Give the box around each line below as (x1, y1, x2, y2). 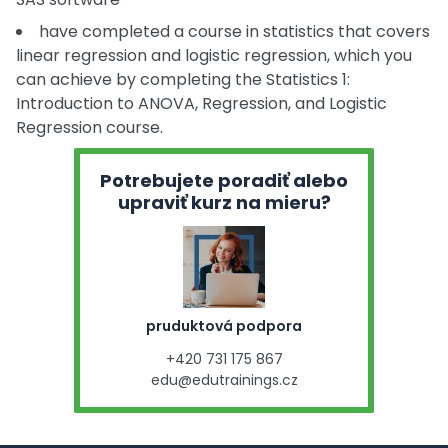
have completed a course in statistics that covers (39, 20, 430, 43)
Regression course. (16, 116, 163, 139)
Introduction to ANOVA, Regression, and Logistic (16, 92, 387, 115)
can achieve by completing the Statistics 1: (16, 68, 350, 91)
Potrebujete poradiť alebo (100, 168, 348, 193)
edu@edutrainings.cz (150, 370, 298, 390)
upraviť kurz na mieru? (117, 190, 331, 215)
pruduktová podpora (146, 316, 302, 336)
